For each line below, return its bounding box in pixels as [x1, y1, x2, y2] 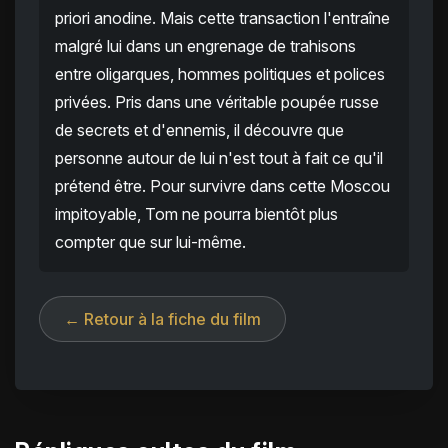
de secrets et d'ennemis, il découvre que [55, 120, 344, 141]
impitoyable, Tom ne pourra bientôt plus [55, 204, 338, 225]
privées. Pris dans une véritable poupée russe [55, 92, 379, 113]
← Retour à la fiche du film [64, 309, 261, 330]
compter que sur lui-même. [55, 232, 246, 253]
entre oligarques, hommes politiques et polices [55, 64, 385, 85]
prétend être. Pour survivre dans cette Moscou [55, 176, 390, 197]
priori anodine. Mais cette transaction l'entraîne [55, 8, 390, 29]
